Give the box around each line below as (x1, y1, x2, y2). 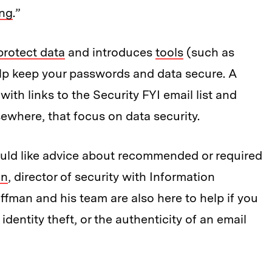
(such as (183, 45, 234, 60)
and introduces (65, 45, 155, 60)
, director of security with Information (8, 169, 215, 185)
